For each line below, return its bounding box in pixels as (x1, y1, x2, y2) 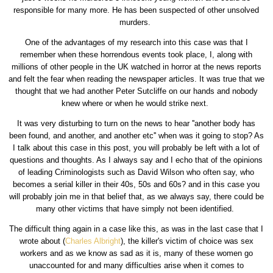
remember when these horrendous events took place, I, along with (20, 49, 253, 59)
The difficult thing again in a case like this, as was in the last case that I (9, 224, 264, 233)
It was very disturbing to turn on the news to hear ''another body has (17, 118, 256, 128)
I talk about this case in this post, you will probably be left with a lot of (13, 143, 260, 152)
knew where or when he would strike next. (62, 98, 211, 108)
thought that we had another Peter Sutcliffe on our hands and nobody (15, 86, 258, 96)
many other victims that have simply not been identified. (36, 204, 237, 213)
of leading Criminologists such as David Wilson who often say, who (18, 167, 255, 177)
